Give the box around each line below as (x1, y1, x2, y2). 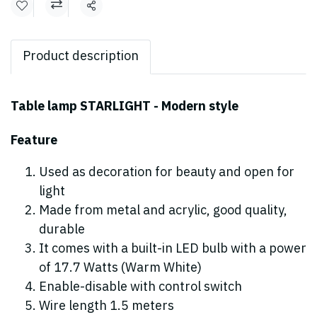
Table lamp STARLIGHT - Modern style (11, 96, 238, 117)
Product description (23, 46, 139, 67)
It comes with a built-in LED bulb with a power (39, 238, 306, 260)
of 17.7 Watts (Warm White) (39, 258, 202, 279)
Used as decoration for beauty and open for (39, 162, 294, 183)
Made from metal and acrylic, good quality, (39, 200, 287, 221)
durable (39, 219, 85, 241)
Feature (11, 130, 57, 151)
